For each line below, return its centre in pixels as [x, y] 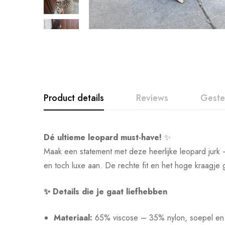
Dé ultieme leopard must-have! [103, 138]
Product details [74, 98]
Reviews [152, 98]
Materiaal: [73, 218]
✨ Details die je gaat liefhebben [105, 192]
